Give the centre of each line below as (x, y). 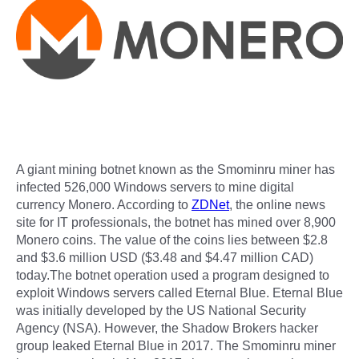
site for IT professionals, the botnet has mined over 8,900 (176, 222)
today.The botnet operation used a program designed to (173, 275)
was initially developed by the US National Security (161, 310)
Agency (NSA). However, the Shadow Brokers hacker (167, 328)
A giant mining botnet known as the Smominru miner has (175, 169)
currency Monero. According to (104, 204)
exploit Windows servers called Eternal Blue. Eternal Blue (179, 292)
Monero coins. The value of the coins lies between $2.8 (172, 240)
